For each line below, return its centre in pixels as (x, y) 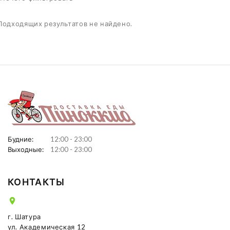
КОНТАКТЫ (36, 182)
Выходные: (26, 149)
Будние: (21, 139)
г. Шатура (24, 217)
